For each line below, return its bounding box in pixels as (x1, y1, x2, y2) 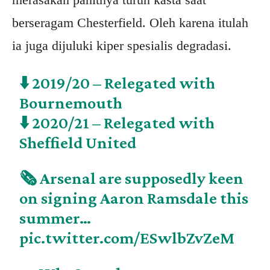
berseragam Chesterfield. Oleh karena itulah (12, 15, 248, 31)
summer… (19, 209, 92, 228)
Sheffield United (19, 133, 137, 152)
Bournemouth (19, 93, 123, 113)
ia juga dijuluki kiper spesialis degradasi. (12, 38, 231, 54)
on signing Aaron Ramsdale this (19, 189, 249, 208)
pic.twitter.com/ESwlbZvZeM (19, 228, 235, 248)
